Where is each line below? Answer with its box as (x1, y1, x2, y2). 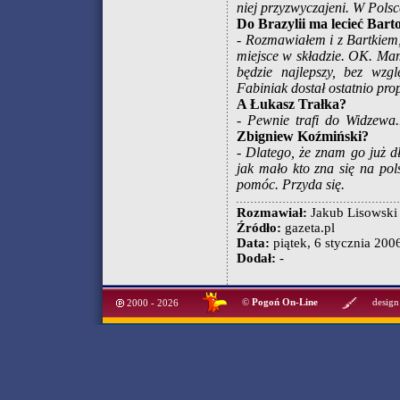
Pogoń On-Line (252, 297, 318, 307)
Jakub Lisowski (307, 205, 397, 220)
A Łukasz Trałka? (237, 96, 346, 112)
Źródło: (237, 221, 281, 235)
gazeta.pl (281, 221, 335, 235)
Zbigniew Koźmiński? (237, 129, 369, 144)
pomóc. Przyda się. (237, 177, 345, 192)
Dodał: (237, 251, 276, 265)
